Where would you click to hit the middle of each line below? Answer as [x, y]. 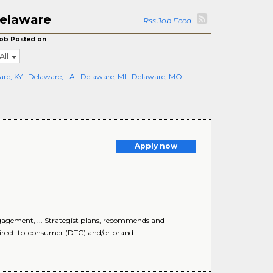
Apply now [156, 146]
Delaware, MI [103, 76]
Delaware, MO [157, 76]
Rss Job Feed [169, 20]
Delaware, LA [51, 76]
